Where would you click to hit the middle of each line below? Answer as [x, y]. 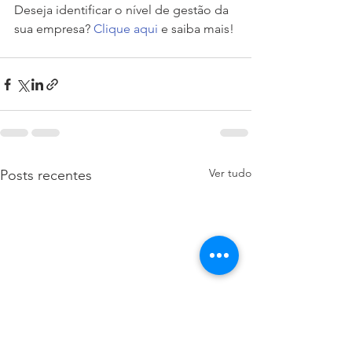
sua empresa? [54, 29]
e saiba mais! [196, 29]
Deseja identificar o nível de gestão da [123, 10]
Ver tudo [230, 173]
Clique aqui [126, 29]
